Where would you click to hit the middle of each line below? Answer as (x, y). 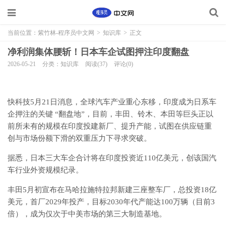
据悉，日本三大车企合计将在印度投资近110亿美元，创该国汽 (112, 158)
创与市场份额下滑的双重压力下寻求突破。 (79, 138)
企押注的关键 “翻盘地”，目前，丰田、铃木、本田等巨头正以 (110, 114)
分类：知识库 (61, 64)
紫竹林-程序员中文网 (66, 33)
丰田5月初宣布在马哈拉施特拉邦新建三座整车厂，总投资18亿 (112, 190)
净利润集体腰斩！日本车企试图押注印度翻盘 (98, 52)
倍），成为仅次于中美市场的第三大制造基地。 (87, 214)
